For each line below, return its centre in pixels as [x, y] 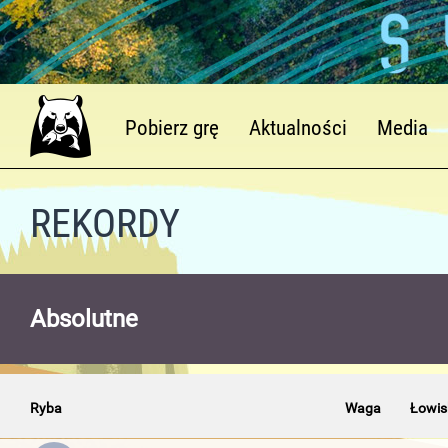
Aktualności [298, 128]
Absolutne [84, 319]
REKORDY [105, 223]
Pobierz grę [172, 128]
